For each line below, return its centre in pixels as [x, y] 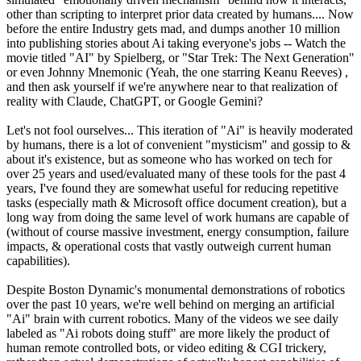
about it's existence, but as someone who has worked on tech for [169, 160]
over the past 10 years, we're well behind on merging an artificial [170, 305]
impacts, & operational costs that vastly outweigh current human [169, 247]
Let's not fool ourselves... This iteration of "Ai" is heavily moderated [180, 131]
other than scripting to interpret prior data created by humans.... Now [180, 15]
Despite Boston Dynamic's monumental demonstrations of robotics [176, 290]
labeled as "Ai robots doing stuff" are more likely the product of [168, 334]
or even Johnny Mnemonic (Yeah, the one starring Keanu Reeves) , [177, 73]
